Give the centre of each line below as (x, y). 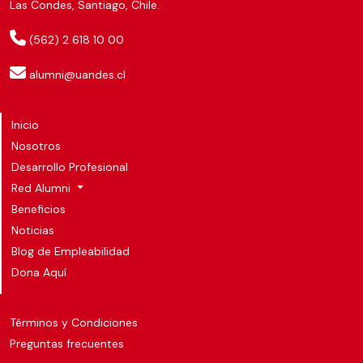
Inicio (25, 124)
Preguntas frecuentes (67, 343)
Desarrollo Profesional (70, 167)
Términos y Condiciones (74, 322)
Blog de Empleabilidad (70, 251)
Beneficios (38, 209)
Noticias (33, 230)
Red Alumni (43, 188)
